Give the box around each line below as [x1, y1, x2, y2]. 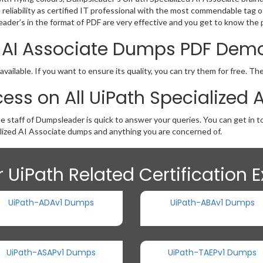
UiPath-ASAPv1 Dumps [6, 247, 96, 258]
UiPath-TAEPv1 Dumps [168, 247, 257, 258]
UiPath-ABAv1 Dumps [170, 197, 255, 208]
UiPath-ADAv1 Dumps [8, 197, 94, 208]
